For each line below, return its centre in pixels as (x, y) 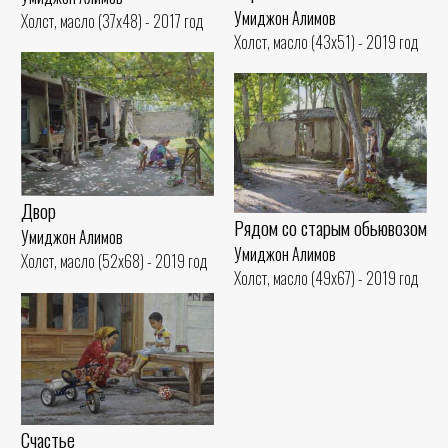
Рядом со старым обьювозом (330, 227)
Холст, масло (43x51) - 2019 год (326, 41)
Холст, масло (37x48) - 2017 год (112, 20)
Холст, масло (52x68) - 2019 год (114, 261)
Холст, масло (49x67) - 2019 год (326, 277)
